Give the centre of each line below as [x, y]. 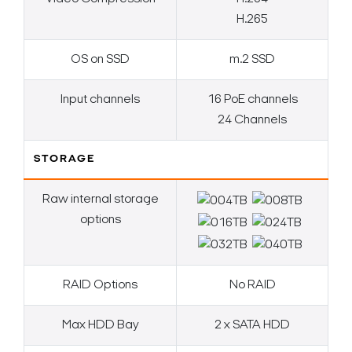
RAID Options [100, 286]
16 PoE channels [252, 100]
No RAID [252, 286]
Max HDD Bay [100, 326]
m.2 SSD [252, 60]
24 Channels [252, 121]
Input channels [100, 100]
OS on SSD [100, 60]
